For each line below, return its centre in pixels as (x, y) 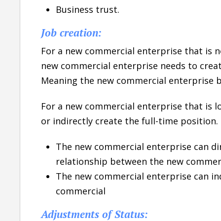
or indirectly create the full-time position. (129, 121)
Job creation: (71, 32)
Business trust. (88, 9)
